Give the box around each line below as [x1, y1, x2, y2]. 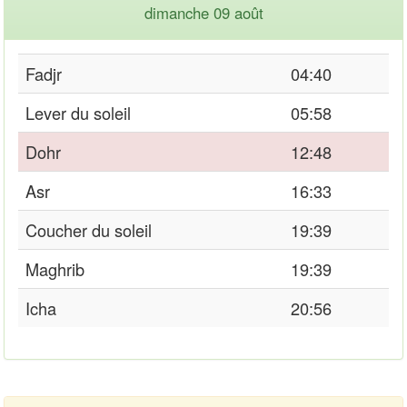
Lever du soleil [25, 100, 131, 124]
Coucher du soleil [25, 217, 152, 242]
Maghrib [25, 256, 84, 281]
